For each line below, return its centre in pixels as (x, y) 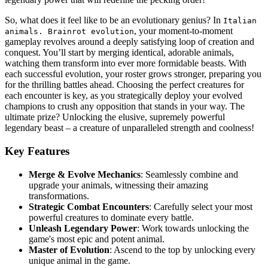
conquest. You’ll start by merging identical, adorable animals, (119, 53)
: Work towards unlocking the (193, 228)
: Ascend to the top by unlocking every (182, 249)
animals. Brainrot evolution (69, 32)
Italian (240, 21)
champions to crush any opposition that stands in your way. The (125, 106)
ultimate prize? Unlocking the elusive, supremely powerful (115, 117)
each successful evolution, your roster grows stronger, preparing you (133, 74)
